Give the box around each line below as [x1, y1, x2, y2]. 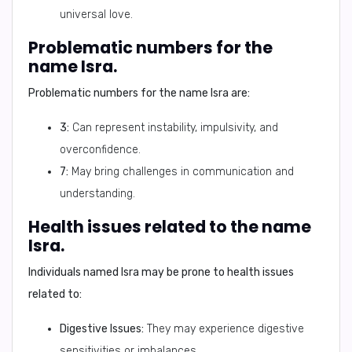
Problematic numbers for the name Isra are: [28, 86, 250, 100]
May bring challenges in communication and [68, 165, 294, 178]
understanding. [60, 187, 135, 200]
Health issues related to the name [28, 215, 311, 238]
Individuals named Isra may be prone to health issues [28, 266, 294, 279]
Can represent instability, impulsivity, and [69, 121, 278, 134]
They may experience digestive [144, 322, 304, 335]
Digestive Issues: [60, 322, 144, 335]
